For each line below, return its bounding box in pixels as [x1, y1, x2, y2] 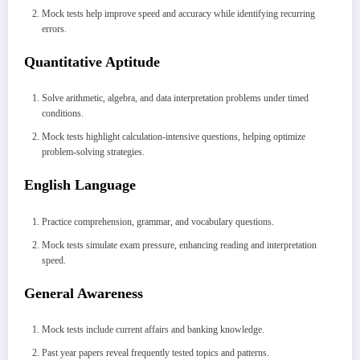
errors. [42, 22, 67, 35]
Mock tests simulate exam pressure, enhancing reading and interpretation [42, 239, 317, 251]
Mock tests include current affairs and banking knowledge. [42, 324, 264, 336]
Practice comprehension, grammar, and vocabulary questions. [42, 215, 274, 227]
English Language [24, 177, 136, 194]
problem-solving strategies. [42, 146, 145, 158]
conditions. [42, 108, 84, 120]
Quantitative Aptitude [24, 53, 160, 70]
